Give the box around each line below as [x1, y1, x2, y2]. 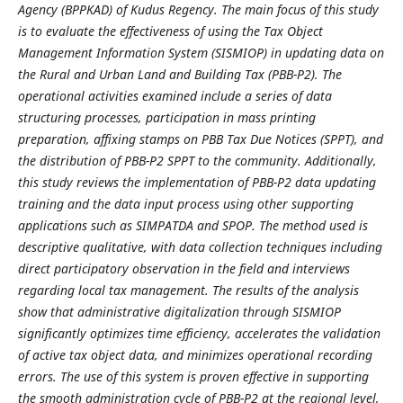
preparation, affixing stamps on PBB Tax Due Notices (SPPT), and [17, 130, 383, 148]
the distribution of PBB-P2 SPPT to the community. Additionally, [17, 151, 377, 169]
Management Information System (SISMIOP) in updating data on [17, 43, 384, 61]
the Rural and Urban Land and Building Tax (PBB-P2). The [17, 65, 342, 83]
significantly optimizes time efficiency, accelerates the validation [17, 324, 381, 342]
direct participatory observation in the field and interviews [17, 259, 350, 277]
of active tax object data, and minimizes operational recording [17, 345, 372, 363]
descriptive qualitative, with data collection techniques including [17, 237, 382, 255]
